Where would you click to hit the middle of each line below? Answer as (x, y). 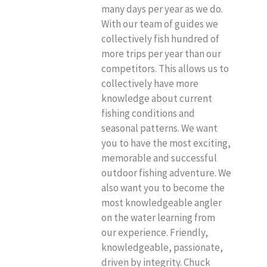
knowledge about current (157, 99)
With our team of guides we (160, 24)
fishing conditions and (148, 114)
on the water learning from (158, 218)
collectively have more (150, 84)
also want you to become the (163, 188)
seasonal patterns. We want (159, 128)
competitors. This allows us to (165, 69)
